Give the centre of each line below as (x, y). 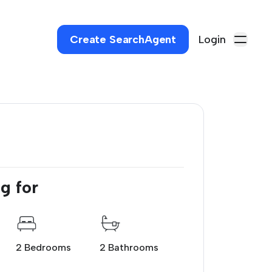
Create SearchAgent (123, 39)
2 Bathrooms (129, 247)
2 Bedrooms (43, 247)
